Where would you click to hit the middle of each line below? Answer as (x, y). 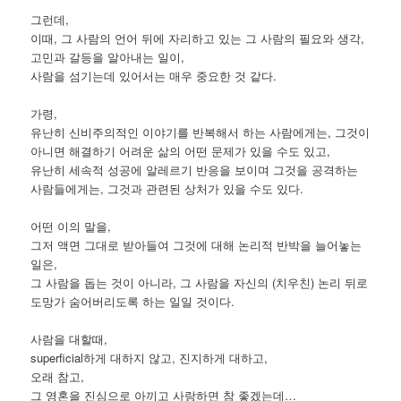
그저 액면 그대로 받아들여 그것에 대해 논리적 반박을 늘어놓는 (196, 245)
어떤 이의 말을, (71, 226)
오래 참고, (58, 377)
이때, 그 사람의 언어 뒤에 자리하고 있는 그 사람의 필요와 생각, (198, 38)
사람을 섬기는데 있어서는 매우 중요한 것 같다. (154, 76)
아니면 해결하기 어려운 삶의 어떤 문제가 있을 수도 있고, (181, 151)
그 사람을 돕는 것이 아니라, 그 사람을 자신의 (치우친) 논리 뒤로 (200, 283)
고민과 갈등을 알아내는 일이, (108, 57)
